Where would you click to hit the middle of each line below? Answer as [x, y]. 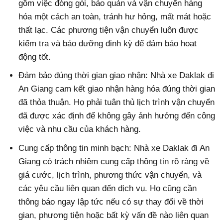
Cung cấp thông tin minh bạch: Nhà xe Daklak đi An [114, 148]
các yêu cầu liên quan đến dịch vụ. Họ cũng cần [108, 188]
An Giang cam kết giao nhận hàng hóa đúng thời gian [117, 89]
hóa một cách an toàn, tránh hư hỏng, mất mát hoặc [115, 17]
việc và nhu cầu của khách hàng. [80, 129]
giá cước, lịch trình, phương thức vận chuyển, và [110, 175]
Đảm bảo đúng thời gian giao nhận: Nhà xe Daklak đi [116, 76]
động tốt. [35, 57]
